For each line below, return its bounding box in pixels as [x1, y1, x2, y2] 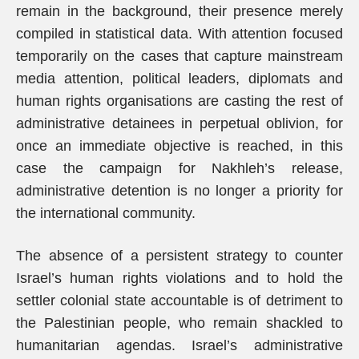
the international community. [16, 205, 196, 221]
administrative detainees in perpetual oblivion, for [16, 115, 343, 131]
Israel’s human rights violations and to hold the [16, 270, 343, 286]
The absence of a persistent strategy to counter [16, 248, 343, 264]
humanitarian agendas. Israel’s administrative [16, 337, 343, 353]
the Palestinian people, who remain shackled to [16, 315, 343, 331]
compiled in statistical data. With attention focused [16, 26, 343, 42]
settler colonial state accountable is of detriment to [16, 292, 343, 309]
